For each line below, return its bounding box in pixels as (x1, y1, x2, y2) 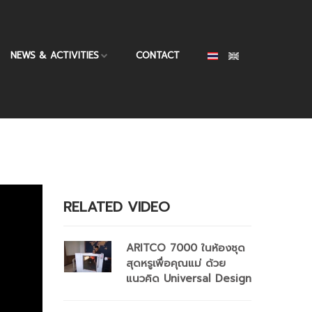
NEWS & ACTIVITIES (10, 49, 99, 62)
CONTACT (136, 49, 180, 62)
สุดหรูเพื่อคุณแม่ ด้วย (126, 256, 226, 271)
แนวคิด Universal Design (126, 271, 251, 286)
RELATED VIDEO (63, 196, 170, 217)
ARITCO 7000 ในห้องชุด (126, 240, 245, 256)
